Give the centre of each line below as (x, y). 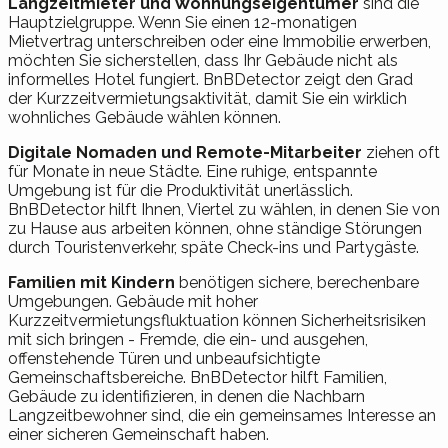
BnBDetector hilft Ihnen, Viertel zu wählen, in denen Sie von (224, 209)
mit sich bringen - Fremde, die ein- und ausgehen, (188, 339)
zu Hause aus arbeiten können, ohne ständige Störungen (215, 228)
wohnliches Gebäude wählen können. (144, 117)
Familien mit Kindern (91, 282)
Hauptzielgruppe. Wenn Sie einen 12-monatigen (182, 22)
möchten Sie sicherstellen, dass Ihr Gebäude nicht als (203, 60)
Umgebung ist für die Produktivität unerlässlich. (180, 190)
